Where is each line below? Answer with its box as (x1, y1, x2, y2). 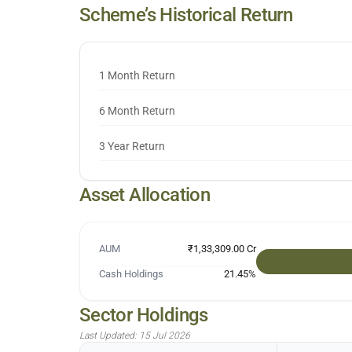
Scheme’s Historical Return (79, 4, 293, 26)
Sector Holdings (79, 304, 208, 326)
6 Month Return (98, 104, 175, 117)
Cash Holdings (98, 268, 163, 280)
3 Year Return (98, 140, 165, 152)
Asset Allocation (79, 184, 211, 206)
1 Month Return (98, 69, 175, 82)
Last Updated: (79, 330, 139, 341)
